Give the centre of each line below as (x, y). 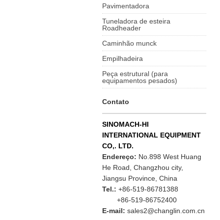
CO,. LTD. (118, 146)
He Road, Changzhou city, (143, 167)
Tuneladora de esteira (137, 21)
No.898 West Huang (170, 157)
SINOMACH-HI (126, 124)
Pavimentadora (126, 6)
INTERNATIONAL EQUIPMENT (152, 135)
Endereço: (121, 157)
